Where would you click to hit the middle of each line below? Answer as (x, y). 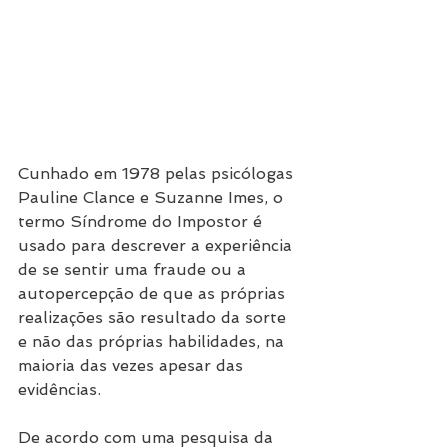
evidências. (59, 390)
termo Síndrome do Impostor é (142, 222)
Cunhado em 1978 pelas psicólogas (158, 174)
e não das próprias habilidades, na (153, 342)
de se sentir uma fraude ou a (134, 270)
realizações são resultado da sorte (154, 318)
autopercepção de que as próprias (154, 294)
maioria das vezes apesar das (133, 366)
